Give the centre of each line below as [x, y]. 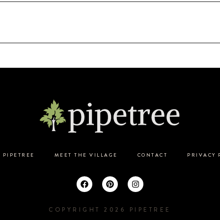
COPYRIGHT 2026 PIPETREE [110, 210]
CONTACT [152, 155]
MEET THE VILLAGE [86, 155]
